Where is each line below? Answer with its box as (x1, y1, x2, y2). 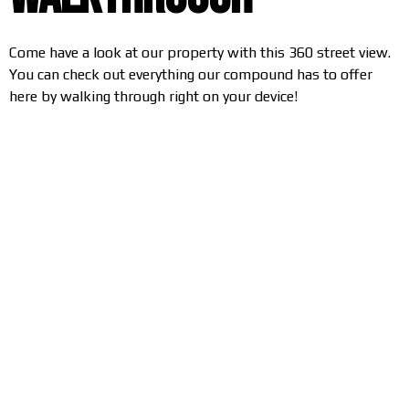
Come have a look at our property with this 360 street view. (9, 44, 391, 62)
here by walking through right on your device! (9, 88, 298, 106)
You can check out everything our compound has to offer (9, 66, 372, 84)
